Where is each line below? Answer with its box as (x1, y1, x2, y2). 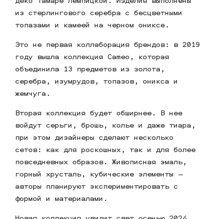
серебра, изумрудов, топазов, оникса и (15, 76, 178, 87)
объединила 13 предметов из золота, (15, 64, 165, 74)
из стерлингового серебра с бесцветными (15, 7, 183, 18)
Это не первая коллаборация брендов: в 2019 (15, 39, 200, 50)
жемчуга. (15, 88, 51, 99)
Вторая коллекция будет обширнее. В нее (15, 108, 183, 118)
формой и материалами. (15, 193, 108, 204)
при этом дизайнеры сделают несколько (15, 132, 174, 143)
